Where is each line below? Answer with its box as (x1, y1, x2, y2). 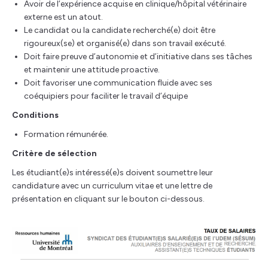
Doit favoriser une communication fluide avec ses (24, 78, 212, 88)
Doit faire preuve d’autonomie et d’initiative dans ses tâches (24, 51, 252, 62)
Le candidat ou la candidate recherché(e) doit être (24, 25, 215, 35)
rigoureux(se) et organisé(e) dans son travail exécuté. (24, 38, 226, 48)
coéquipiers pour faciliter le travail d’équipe (24, 91, 188, 101)
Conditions (12, 110, 59, 120)
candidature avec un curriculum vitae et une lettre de (12, 181, 212, 191)
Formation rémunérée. (24, 129, 108, 139)
